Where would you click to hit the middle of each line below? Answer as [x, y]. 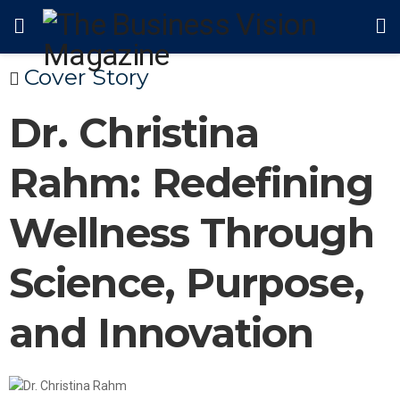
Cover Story [87, 77]
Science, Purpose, [187, 283]
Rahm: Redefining [191, 183]
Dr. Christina [134, 133]
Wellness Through [192, 233]
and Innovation [162, 333]
